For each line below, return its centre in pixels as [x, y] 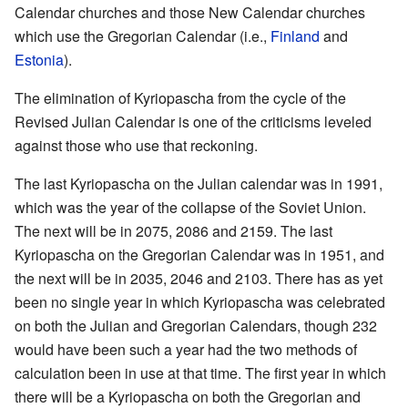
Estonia [39, 60]
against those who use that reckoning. [136, 146]
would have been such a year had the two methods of [186, 350]
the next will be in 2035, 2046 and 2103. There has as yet [199, 279]
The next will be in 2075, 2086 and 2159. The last [173, 231]
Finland [295, 36]
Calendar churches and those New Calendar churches [190, 13]
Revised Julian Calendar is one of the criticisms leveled [193, 122]
